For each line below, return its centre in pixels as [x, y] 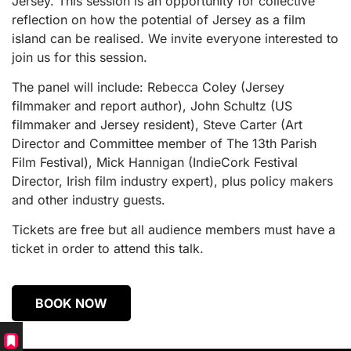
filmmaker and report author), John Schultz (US [152, 105]
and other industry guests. [89, 199]
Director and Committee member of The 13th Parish [164, 143]
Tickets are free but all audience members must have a [174, 230]
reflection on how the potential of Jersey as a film [159, 19]
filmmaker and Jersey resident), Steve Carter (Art [157, 124]
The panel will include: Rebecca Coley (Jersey [148, 87]
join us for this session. [80, 57]
